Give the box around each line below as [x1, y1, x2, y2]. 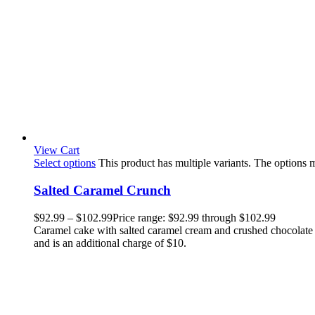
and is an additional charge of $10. [34, 236, 186, 249]
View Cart [34, 144, 79, 157]
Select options [34, 157, 96, 169]
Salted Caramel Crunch [34, 183, 171, 198]
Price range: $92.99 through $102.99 [112, 211, 276, 224]
